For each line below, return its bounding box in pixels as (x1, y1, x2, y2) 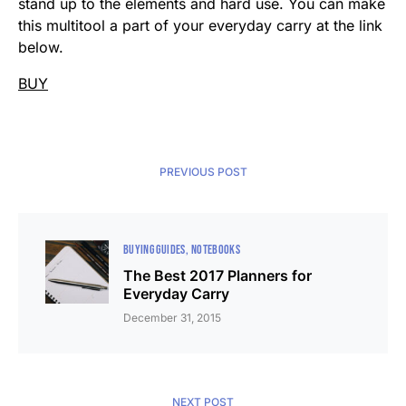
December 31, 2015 (123, 311, 221, 325)
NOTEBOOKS (190, 242, 241, 258)
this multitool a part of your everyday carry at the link (18, 16, 382, 35)
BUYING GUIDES (123, 242, 186, 258)
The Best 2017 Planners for (123, 266, 312, 285)
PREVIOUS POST (159, 165, 247, 179)
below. (18, 38, 63, 57)
